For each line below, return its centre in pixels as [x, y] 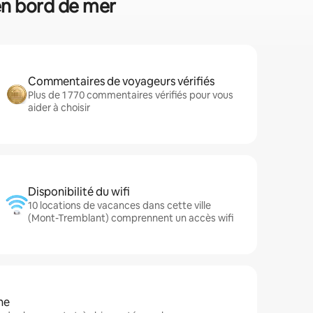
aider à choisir [59, 108]
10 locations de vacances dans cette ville [119, 205]
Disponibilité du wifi [79, 192]
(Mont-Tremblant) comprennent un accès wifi [131, 218]
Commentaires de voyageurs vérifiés [121, 81]
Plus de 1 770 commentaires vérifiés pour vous [131, 95]
